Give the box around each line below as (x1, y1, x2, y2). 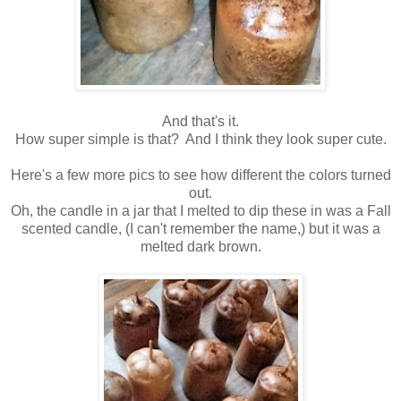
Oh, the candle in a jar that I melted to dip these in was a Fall (10, 202, 391, 218)
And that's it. (162, 113, 239, 129)
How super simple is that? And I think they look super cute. (14, 131, 387, 147)
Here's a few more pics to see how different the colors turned (10, 166, 391, 183)
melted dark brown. (140, 238, 261, 254)
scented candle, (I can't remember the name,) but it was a (21, 220, 380, 236)
